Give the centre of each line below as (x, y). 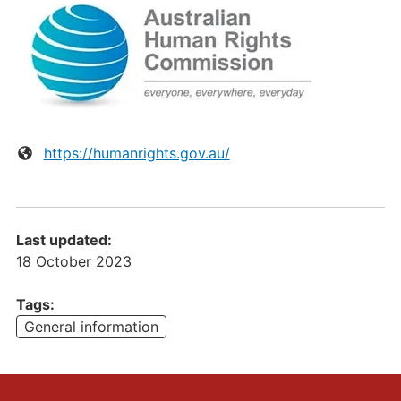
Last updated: (64, 239)
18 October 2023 (74, 261)
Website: (48, 152)
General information (91, 326)
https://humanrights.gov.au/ (137, 153)
